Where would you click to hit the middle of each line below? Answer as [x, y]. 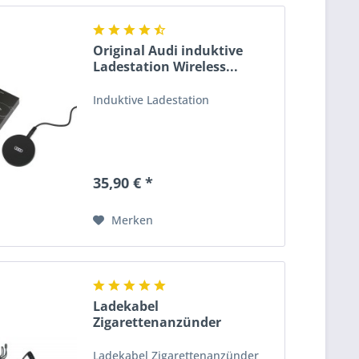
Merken [133, 220]
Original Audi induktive [168, 50]
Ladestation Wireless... [166, 66]
